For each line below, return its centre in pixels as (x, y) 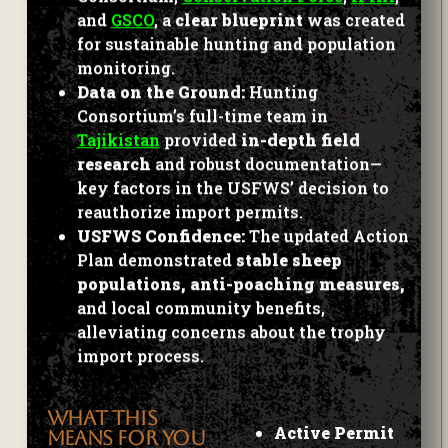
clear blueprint (238, 19)
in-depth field (300, 139)
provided (200, 139)
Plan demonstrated (156, 259)
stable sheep (288, 259)
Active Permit (334, 419)
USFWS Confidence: (160, 235)
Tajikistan (118, 139)
